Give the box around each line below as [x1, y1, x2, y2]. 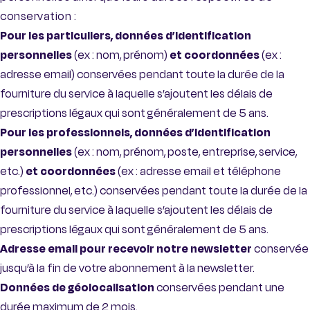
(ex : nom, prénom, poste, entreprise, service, [72, 144, 297, 161]
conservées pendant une [154, 280, 284, 296]
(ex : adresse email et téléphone [116, 163, 281, 180]
